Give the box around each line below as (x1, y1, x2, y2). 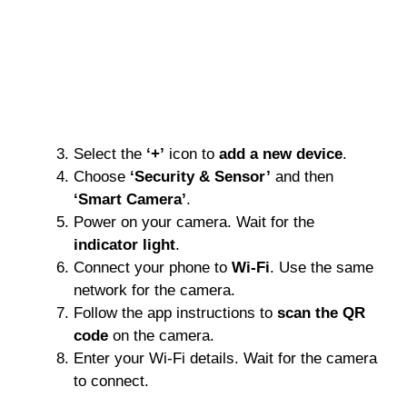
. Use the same (270, 258, 373, 276)
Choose (74, 167, 130, 185)
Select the (74, 144, 146, 163)
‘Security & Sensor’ (130, 167, 271, 185)
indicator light (74, 235, 175, 253)
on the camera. (108, 326, 214, 344)
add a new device (219, 144, 342, 163)
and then (271, 167, 333, 185)
